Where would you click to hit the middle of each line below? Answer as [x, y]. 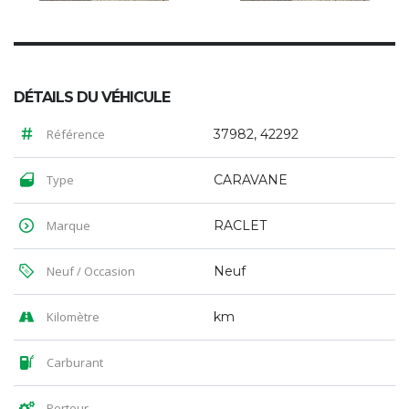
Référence [74, 134]
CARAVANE [251, 179]
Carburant [73, 362]
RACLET [240, 225]
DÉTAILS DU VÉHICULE [92, 97]
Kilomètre [72, 316]
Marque [67, 225]
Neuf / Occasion [89, 271]
